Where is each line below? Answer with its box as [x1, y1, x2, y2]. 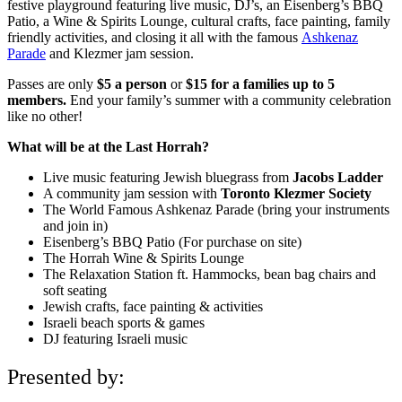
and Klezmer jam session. [46, 45, 194, 61]
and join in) [43, 217, 108, 233]
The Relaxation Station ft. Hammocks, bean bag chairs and [43, 266, 376, 282]
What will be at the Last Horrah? [7, 138, 209, 154]
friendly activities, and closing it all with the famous [7, 29, 301, 45]
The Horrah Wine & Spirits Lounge [43, 249, 244, 266]
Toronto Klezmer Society [221, 185, 371, 201]
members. [7, 92, 66, 108]
